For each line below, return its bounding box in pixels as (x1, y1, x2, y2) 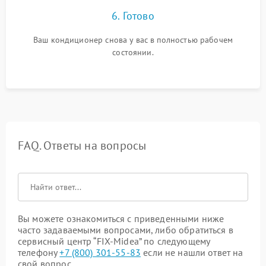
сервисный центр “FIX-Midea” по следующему (18, 235, 210, 247)
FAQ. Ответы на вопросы (18, 138, 147, 153)
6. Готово (112, 9, 154, 23)
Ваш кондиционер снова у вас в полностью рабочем (33, 34, 233, 45)
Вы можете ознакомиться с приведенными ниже (18, 213, 224, 224)
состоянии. (112, 47, 154, 58)
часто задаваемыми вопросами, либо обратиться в (18, 224, 233, 236)
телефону (18, 246, 60, 258)
